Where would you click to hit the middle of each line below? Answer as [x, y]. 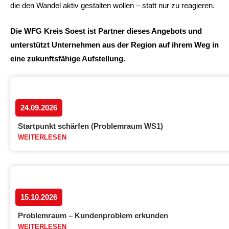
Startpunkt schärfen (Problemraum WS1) [90, 126]
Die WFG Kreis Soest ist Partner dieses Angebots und [106, 31]
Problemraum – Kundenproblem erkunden [93, 215]
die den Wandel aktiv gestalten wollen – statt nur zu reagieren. [112, 5]
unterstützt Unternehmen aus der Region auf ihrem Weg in [114, 44]
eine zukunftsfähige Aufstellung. [68, 58]
